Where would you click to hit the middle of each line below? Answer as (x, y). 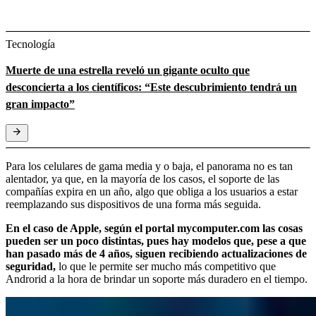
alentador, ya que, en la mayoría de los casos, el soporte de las (142, 178)
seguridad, (31, 266)
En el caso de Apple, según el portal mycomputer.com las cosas (154, 228)
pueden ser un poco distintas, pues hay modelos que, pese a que (156, 241)
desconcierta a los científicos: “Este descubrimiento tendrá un (151, 87)
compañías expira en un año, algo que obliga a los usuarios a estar (152, 191)
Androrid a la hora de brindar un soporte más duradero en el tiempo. (157, 279)
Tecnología (30, 44)
